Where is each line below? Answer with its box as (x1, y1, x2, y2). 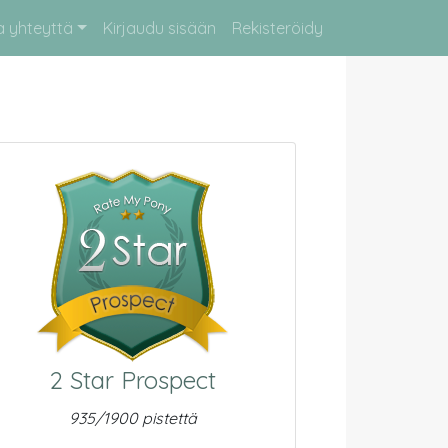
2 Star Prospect (49, 365, 216, 395)
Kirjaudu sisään (103, 18, 216, 38)
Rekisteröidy (232, 18, 323, 38)
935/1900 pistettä (68, 408, 197, 428)
